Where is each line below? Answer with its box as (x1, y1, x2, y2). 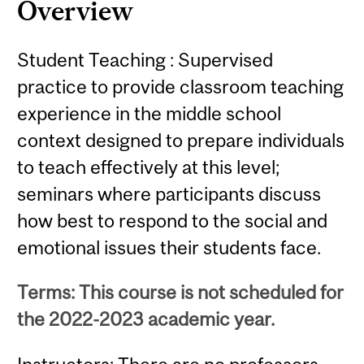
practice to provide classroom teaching (17, 75, 344, 97)
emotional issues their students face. (17, 236, 322, 258)
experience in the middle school (17, 102, 282, 124)
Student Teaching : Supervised (17, 48, 274, 71)
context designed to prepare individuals (17, 128, 345, 151)
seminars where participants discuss (17, 182, 322, 205)
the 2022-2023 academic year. (17, 308, 275, 331)
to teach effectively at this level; (17, 155, 280, 178)
